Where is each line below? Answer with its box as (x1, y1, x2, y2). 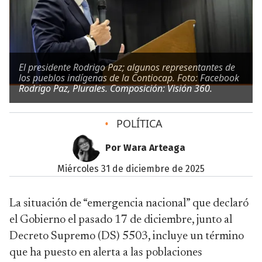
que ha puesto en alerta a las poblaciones (9, 247, 202, 258)
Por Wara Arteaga (105, 142, 185, 153)
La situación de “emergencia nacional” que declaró (9, 198, 249, 209)
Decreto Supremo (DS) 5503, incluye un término (9, 230, 244, 242)
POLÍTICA (113, 116, 163, 130)
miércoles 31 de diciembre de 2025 (65, 163, 205, 174)
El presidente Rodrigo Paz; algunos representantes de (19, 61, 235, 74)
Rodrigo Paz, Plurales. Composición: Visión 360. (19, 82, 212, 95)
